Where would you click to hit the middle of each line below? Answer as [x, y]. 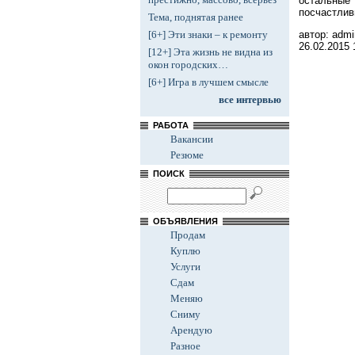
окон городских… [188, 65]
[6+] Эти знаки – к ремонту [208, 34]
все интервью [250, 99]
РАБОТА [171, 125]
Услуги [185, 267]
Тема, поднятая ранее [196, 17]
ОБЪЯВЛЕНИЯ [185, 221]
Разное [185, 346]
